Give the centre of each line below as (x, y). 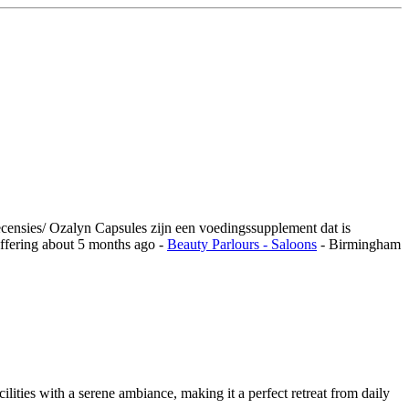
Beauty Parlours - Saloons (242, 245)
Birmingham (365, 245)
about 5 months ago (100, 245)
